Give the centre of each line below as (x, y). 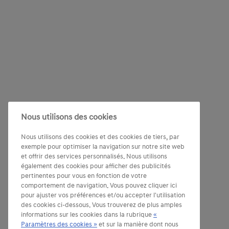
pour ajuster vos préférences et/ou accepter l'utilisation (103, 195)
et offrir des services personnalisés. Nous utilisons (94, 156)
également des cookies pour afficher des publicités (96, 166)
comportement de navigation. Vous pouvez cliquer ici (99, 186)
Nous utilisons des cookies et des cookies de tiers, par (100, 137)
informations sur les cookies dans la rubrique (87, 215)
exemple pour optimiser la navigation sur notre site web (103, 147)
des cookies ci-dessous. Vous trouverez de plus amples (101, 205)
